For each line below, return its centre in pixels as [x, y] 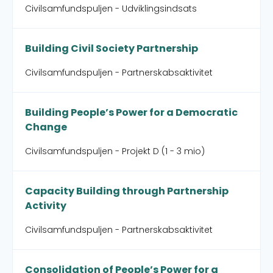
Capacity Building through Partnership [127, 191]
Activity [46, 206]
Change [46, 127]
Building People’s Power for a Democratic [131, 112]
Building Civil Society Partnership [112, 48]
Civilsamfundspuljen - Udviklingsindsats [111, 9]
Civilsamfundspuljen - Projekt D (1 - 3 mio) [115, 151]
